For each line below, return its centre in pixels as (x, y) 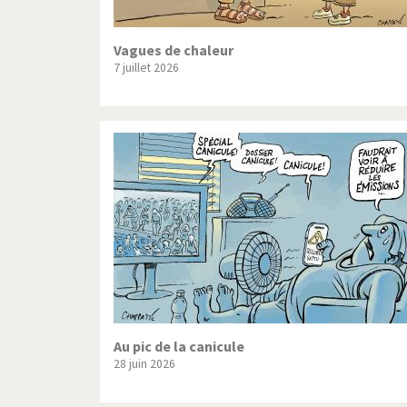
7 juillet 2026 (146, 68)
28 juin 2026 (144, 364)
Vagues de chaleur (174, 50)
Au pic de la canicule (179, 347)
